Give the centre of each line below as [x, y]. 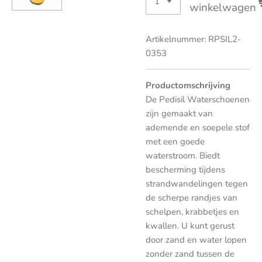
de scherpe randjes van [192, 198]
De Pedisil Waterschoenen [198, 99]
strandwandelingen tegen [197, 184]
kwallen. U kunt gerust [190, 226]
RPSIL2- [225, 39]
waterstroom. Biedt [183, 156]
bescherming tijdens [185, 170]
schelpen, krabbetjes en [192, 212]
